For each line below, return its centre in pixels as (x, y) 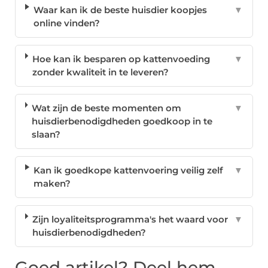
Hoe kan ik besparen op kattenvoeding (121, 59)
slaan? (46, 135)
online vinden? (66, 23)
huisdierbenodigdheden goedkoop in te (122, 121)
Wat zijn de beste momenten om (107, 108)
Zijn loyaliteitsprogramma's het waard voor (130, 220)
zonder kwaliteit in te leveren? (101, 72)
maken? (52, 184)
